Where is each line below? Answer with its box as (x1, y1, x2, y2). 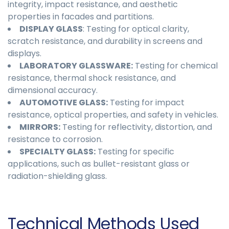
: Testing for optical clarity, (83, 23, 189, 35)
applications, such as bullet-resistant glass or (8, 158, 190, 170)
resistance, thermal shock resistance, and (8, 72, 176, 84)
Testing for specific (96, 146, 174, 158)
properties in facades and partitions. (8, 11, 154, 23)
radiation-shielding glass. (8, 170, 107, 182)
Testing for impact (108, 97, 185, 109)
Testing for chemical (133, 60, 218, 72)
